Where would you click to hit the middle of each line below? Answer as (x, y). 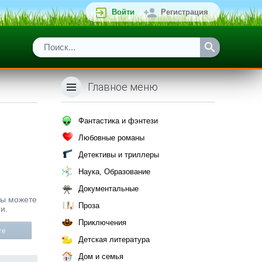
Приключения (102, 223)
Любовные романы (111, 138)
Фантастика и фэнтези (118, 121)
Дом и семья (101, 256)
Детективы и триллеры (119, 155)
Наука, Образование (114, 172)
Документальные (108, 189)
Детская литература (114, 239)
